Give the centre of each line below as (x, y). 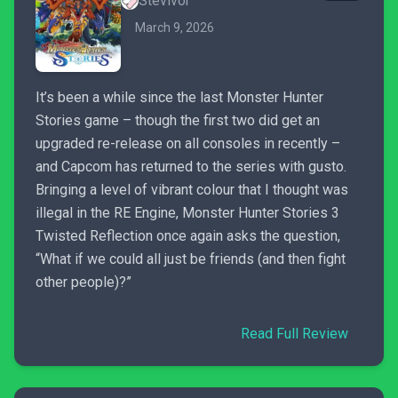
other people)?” (84, 282)
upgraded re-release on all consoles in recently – (188, 143)
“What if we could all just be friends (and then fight (191, 259)
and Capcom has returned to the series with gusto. (191, 167)
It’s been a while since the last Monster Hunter (179, 97)
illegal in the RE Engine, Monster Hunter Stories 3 (187, 213)
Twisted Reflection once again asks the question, (188, 236)
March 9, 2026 (175, 28)
